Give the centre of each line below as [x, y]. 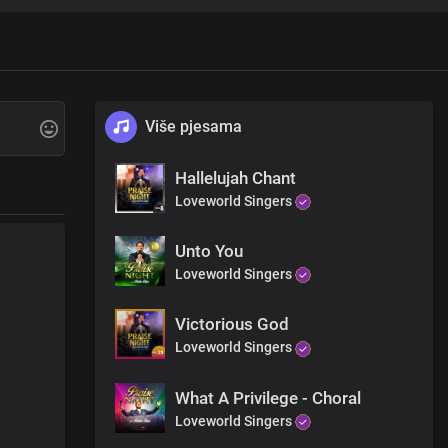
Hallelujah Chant [235, 177]
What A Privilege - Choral [268, 397]
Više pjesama [193, 126]
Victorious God [232, 324]
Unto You [209, 251]
